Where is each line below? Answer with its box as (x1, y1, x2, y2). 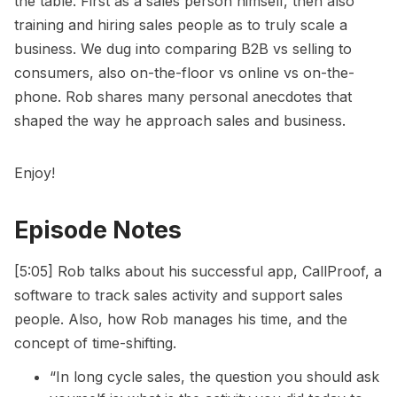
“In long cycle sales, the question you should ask (50, 368, 379, 386)
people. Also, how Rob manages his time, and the (14, 310, 347, 329)
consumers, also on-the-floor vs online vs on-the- (14, 63, 354, 82)
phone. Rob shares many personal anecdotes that (14, 87, 352, 105)
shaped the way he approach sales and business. (14, 111, 346, 129)
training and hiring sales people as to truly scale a (14, 15, 347, 34)
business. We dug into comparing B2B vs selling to (14, 39, 352, 58)
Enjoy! (14, 163, 55, 182)
